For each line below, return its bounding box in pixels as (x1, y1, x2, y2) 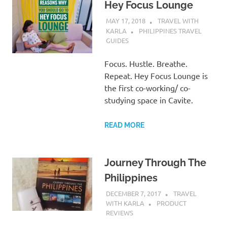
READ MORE (104, 121, 144, 129)
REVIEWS (105, 208, 133, 217)
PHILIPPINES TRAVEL (138, 26, 202, 35)
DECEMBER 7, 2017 (105, 189, 161, 198)
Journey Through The (104, 156, 206, 169)
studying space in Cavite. (104, 94, 193, 105)
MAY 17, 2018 (105, 16, 145, 25)
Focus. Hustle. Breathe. (104, 58, 187, 68)
